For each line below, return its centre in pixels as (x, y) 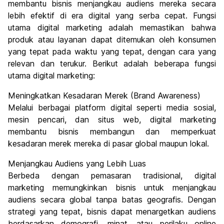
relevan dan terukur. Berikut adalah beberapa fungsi (112, 64)
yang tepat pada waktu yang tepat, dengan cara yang (112, 52)
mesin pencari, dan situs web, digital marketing (112, 120)
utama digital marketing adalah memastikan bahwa (112, 28)
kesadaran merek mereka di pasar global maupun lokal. (108, 144)
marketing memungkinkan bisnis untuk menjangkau (112, 188)
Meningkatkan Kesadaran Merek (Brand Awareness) (104, 96)
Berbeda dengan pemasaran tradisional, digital (112, 176)
